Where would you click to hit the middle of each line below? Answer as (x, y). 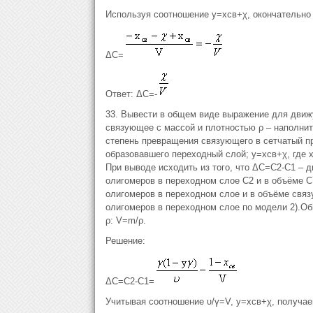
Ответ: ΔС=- (131, 94)
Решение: (125, 241)
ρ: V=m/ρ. (125, 220)
